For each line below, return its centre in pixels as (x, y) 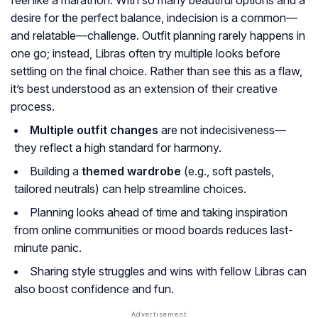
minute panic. (48, 248)
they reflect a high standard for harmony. (118, 148)
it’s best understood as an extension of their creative (144, 89)
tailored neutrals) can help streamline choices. (130, 189)
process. (33, 107)
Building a (56, 171)
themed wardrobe (131, 171)
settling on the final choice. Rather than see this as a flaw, (157, 71)
